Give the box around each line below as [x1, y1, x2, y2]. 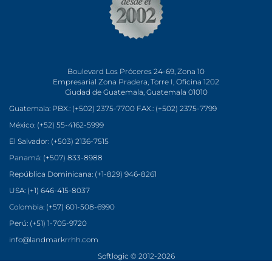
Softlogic [97, 251, 129, 261]
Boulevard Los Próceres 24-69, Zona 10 [67, 67, 205, 76]
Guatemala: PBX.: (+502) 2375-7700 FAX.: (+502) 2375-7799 [9, 104, 217, 114]
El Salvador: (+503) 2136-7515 [9, 137, 109, 146]
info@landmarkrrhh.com [9, 235, 98, 245]
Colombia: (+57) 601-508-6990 [9, 202, 115, 212]
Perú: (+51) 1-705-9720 [9, 219, 87, 228]
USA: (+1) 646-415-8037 [9, 186, 90, 195]
